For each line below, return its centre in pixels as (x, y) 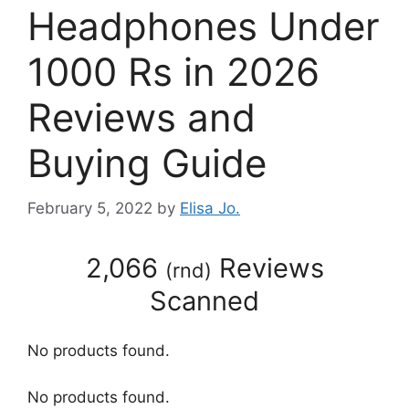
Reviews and (142, 118)
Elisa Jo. (210, 208)
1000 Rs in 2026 (173, 72)
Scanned (204, 300)
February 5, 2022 (90, 208)
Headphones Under (204, 26)
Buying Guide (147, 163)
